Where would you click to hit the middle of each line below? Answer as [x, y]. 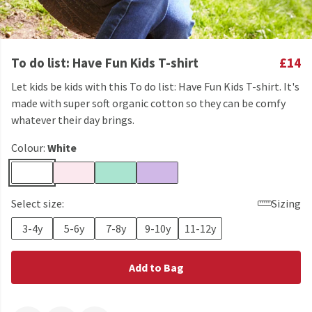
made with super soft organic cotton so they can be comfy [148, 103]
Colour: [29, 148]
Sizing [286, 203]
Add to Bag [156, 267]
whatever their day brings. [73, 120]
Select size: [38, 203]
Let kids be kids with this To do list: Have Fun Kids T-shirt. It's [155, 86]
